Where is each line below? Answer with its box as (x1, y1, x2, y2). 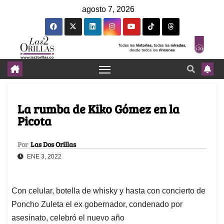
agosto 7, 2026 (82, 5, 134, 13)
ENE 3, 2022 (25, 153, 61, 160)
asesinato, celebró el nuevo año (11, 213, 124, 222)
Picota (17, 112, 51, 129)
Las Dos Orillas (30, 139, 76, 149)
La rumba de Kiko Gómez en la (17, 100, 179, 117)
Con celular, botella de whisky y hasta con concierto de (11, 186, 205, 195)
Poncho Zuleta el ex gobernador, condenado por (11, 200, 182, 209)
